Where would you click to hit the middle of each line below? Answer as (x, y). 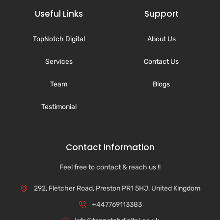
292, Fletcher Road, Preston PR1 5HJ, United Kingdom (117, 189)
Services (59, 62)
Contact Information (110, 148)
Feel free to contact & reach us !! (110, 167)
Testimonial (59, 107)
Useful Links (59, 14)
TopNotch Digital (59, 39)
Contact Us (161, 62)
